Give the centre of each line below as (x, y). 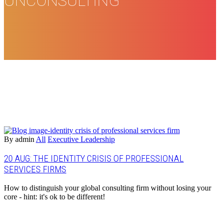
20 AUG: (19, 158)
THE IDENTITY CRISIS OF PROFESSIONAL (109, 158)
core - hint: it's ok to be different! (55, 197)
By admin (19, 139)
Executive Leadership (81, 139)
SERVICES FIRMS (35, 169)
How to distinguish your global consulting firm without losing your (108, 188)
